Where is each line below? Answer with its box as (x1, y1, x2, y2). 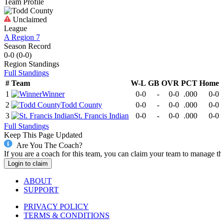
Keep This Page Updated (4, 130, 82, 139)
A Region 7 (4, 33, 40, 41)
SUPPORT (24, 185, 59, 194)
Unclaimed (11, 15, 47, 24)
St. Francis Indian (74, 111, 129, 120)
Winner (42, 89, 65, 98)
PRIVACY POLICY (24, 202, 89, 211)
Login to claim (8, 160, 48, 168)
